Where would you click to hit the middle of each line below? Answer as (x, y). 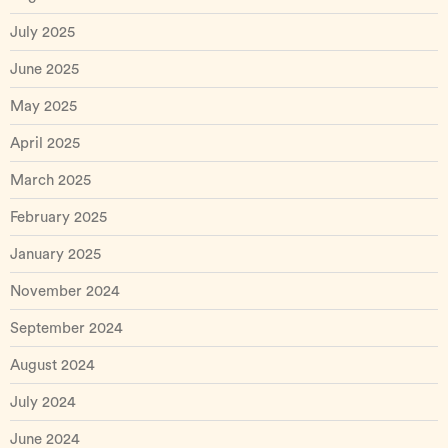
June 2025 (44, 69)
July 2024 (43, 402)
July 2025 (42, 32)
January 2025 (55, 254)
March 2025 (50, 180)
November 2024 (65, 291)
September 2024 (66, 328)
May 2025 (43, 106)
